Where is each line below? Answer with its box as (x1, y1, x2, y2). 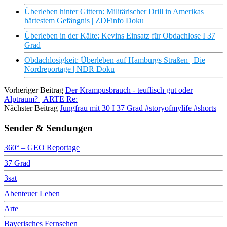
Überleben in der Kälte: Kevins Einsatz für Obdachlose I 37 (24, 31, 215, 41)
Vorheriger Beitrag (4, 86, 63, 95)
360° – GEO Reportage (4, 143, 80, 152)
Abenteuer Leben (4, 188, 60, 198)
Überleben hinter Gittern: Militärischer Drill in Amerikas (24, 7, 204, 16)
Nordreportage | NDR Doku (24, 65, 115, 74)
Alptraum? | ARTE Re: (4, 95, 78, 104)
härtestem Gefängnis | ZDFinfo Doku (24, 16, 144, 25)
